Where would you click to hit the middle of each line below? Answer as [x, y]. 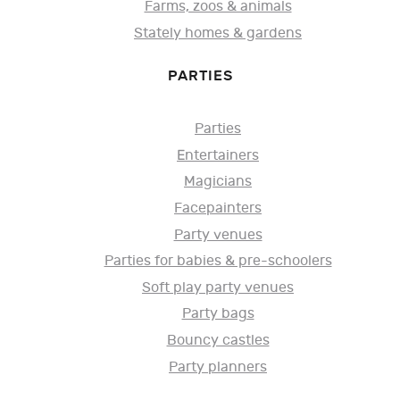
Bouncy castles [218, 341]
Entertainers [218, 155]
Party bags [218, 314]
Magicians [218, 182]
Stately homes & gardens [218, 33]
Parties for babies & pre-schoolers [218, 262]
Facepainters [218, 209]
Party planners [218, 367]
